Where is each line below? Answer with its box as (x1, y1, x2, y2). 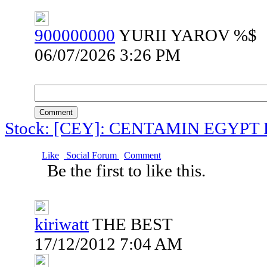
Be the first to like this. (47, 161, 210, 180)
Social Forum (64, 150, 119, 160)
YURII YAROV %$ (119, 26, 257, 45)
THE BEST (92, 215, 173, 234)
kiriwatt (35, 215, 89, 234)
